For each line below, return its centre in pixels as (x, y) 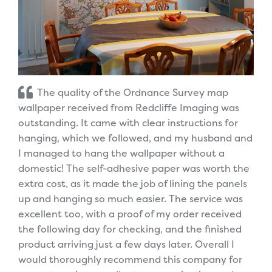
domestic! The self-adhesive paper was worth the (134, 168)
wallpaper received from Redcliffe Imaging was (129, 108)
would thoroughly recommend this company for (130, 260)
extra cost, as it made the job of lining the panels (133, 184)
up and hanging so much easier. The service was (131, 199)
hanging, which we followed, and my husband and (135, 138)
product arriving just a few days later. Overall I (126, 244)
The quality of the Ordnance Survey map (133, 93)
